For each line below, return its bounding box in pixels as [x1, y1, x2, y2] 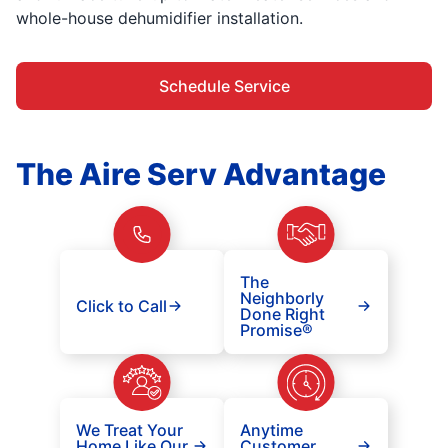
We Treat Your [76, 420, 183, 440]
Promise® [240, 320, 313, 340]
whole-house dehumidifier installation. [16, 8, 303, 28]
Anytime [240, 420, 303, 440]
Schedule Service [158, 76, 290, 96]
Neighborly [240, 288, 324, 308]
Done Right [240, 304, 325, 324]
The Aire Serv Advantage [16, 156, 386, 192]
